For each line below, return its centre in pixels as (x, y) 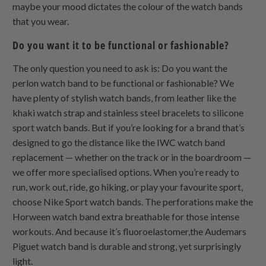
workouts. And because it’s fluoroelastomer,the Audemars (130, 232)
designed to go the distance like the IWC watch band (119, 142)
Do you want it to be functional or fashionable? (121, 45)
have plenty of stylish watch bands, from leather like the (125, 98)
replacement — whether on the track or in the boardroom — (132, 157)
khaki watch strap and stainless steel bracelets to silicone (128, 113)
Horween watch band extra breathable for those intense (126, 217)
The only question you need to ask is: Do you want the (120, 68)
